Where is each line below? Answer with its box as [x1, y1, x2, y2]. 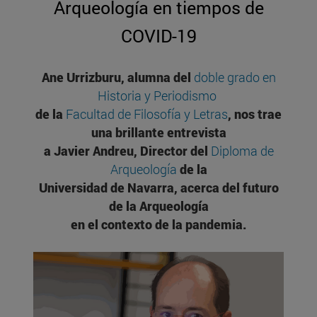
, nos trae [228, 105, 282, 123]
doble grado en [193, 69, 276, 86]
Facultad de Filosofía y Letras [66, 105, 228, 123]
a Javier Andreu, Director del [43, 142, 211, 160]
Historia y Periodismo [98, 87, 217, 105]
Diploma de [210, 142, 274, 160]
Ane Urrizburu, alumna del [41, 69, 194, 86]
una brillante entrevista [91, 124, 226, 142]
